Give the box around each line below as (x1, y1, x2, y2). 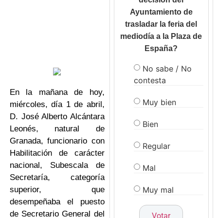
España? (145, 44, 178, 53)
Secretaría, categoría (10, 172, 105, 182)
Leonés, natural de (10, 124, 105, 133)
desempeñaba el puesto (10, 197, 105, 206)
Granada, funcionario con (10, 136, 105, 145)
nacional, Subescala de (10, 160, 105, 170)
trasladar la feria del (125, 20, 198, 29)
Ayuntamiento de (129, 8, 193, 17)
